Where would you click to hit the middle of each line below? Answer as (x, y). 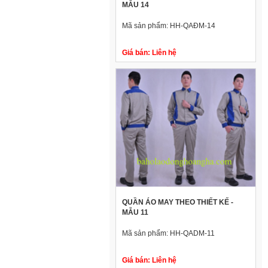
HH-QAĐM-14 (193, 25)
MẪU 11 (135, 212)
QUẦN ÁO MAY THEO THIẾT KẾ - (178, 202)
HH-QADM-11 (192, 233)
